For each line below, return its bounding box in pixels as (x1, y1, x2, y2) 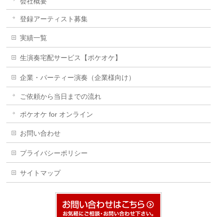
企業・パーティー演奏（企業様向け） (20, 74, 136, 81)
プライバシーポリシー (20, 149, 88, 157)
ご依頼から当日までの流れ (20, 93, 102, 100)
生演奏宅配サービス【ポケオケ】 (20, 54, 122, 62)
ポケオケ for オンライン (20, 110, 93, 118)
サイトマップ (20, 169, 61, 177)
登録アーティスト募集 (20, 15, 88, 23)
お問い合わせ (20, 129, 61, 137)
